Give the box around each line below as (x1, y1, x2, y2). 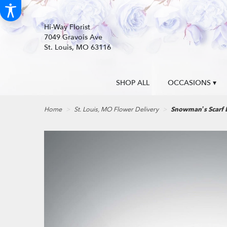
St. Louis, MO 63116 (44, 43, 111, 52)
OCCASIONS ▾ (167, 78, 216, 88)
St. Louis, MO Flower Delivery (74, 105, 159, 115)
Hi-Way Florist (44, 22, 90, 32)
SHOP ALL (116, 78, 150, 88)
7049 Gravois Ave (44, 32, 102, 42)
